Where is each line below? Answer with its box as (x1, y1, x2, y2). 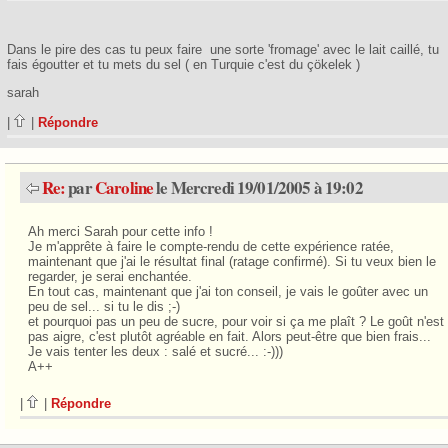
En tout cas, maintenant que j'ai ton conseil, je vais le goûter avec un (27, 283, 428, 299)
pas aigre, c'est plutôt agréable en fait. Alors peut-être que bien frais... (27, 328, 431, 344)
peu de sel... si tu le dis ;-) (27, 298, 180, 314)
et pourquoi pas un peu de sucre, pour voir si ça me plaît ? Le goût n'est (27, 313, 444, 329)
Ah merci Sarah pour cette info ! (27, 223, 213, 239)
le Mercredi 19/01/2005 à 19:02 (153, 174, 363, 200)
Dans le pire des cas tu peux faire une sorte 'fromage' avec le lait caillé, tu (6, 42, 439, 58)
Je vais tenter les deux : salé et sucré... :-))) (27, 343, 283, 359)
